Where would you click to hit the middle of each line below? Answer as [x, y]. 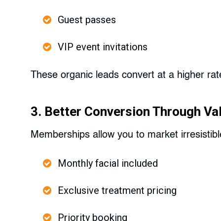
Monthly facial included [108, 164]
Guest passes [87, 20]
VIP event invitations [103, 47]
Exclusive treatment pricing [117, 191]
